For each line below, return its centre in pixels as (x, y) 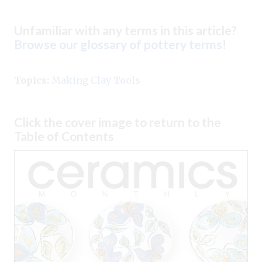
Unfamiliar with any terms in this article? (125, 30)
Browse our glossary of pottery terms (118, 44)
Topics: (32, 80)
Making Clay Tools (96, 80)
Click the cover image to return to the (118, 122)
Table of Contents (64, 136)
